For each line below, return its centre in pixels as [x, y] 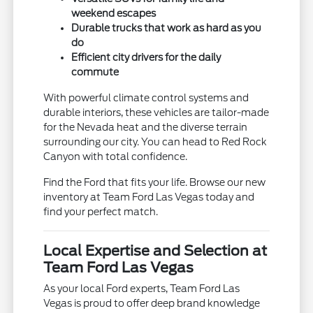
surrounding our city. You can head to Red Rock [155, 141]
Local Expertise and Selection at [155, 250]
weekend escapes [114, 13]
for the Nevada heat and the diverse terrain [146, 127]
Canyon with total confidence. [116, 156]
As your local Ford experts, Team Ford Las [142, 288]
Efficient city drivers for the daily [146, 57]
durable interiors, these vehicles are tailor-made [156, 112]
